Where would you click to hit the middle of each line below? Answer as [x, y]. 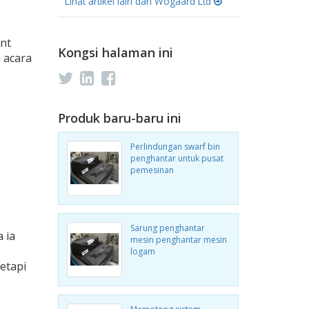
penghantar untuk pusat [177, 158]
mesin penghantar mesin [178, 240]
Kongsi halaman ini [115, 52]
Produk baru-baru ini [119, 118]
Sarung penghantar [167, 228]
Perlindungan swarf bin [175, 147]
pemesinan [152, 170]
